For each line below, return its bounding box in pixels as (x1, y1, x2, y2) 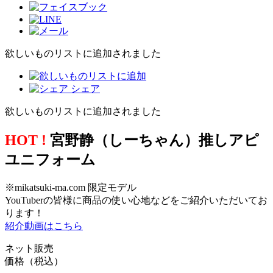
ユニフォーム (5, 151, 96, 168)
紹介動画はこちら (5, 220, 83, 231)
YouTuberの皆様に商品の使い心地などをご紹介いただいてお (5, 194, 268, 205)
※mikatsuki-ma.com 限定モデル (5, 182, 136, 193)
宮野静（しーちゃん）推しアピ (46, 132, 259, 148)
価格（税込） (5, 255, 63, 266)
